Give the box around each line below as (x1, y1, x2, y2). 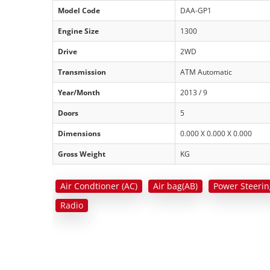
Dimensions (58, 128, 101, 138)
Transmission (58, 67, 106, 77)
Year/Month (58, 87, 100, 97)
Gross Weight (58, 149, 105, 159)
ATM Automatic (180, 67, 232, 77)
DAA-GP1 (180, 5, 212, 15)
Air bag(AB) (153, 180, 198, 192)
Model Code (58, 5, 100, 15)
